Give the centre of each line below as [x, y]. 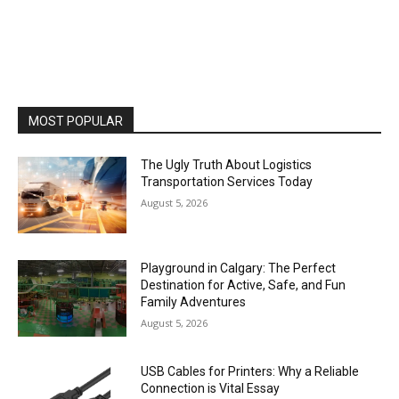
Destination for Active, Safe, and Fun [244, 285]
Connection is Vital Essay [211, 388]
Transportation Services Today [227, 182]
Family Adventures [194, 301]
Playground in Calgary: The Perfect [239, 268]
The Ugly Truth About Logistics [227, 165]
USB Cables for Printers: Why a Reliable [250, 371]
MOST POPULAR [76, 122]
